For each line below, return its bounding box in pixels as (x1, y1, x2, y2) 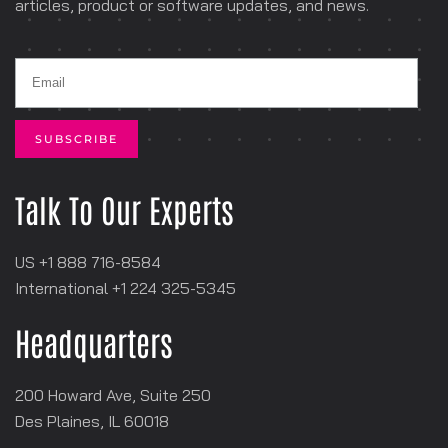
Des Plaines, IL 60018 (15, 411, 169, 432)
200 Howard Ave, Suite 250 (15, 385, 211, 406)
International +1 (15, 278, 130, 299)
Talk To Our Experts (15, 188, 234, 230)
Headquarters (15, 321, 173, 363)
